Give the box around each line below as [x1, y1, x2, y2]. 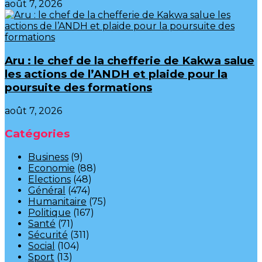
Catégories [5, 127, 70, 141]
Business [28, 151, 68, 163]
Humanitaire [28, 196, 87, 208]
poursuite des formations [5, 81, 152, 95]
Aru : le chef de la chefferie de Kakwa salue [5, 54, 254, 68]
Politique [28, 207, 71, 219]
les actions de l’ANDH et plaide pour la [5, 67, 227, 81]
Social [28, 240, 55, 252]
